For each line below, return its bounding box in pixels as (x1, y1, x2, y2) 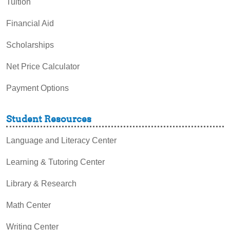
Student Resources (6, 113, 91, 124)
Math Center (6, 200, 51, 209)
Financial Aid (6, 18, 54, 28)
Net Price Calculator (6, 62, 80, 71)
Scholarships (6, 40, 54, 49)
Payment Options (6, 83, 69, 92)
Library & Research (6, 179, 76, 188)
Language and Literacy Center (6, 136, 117, 145)
